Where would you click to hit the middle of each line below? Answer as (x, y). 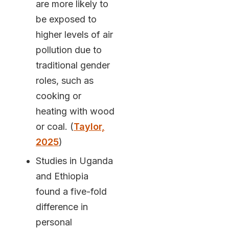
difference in (62, 207)
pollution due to (68, 50)
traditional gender (73, 65)
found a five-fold (71, 192)
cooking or (58, 96)
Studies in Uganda (74, 161)
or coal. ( (54, 127)
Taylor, (89, 127)
